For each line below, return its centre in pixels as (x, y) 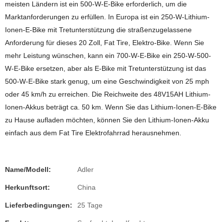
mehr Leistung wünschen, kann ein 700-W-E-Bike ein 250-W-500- (108, 55)
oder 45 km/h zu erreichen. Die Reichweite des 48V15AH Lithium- (108, 94)
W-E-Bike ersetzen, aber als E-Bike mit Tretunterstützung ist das (106, 68)
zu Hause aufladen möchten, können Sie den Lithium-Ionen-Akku (107, 120)
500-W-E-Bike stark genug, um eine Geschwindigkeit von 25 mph (107, 81)
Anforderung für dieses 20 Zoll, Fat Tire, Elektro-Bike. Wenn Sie (105, 43)
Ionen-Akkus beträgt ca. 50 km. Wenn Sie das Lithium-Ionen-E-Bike (111, 107)
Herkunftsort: (28, 187)
